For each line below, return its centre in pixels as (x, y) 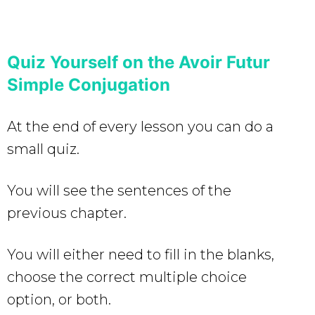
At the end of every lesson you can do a (140, 126)
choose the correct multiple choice (127, 277)
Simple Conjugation (89, 84)
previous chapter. (67, 213)
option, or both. (59, 299)
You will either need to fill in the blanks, (141, 254)
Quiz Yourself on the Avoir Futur (139, 62)
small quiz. (43, 149)
